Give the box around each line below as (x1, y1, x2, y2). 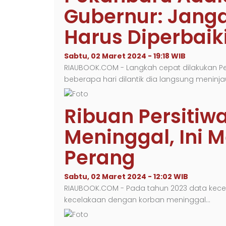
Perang (64, 144, 135, 171)
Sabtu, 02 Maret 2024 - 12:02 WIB (64, 172, 188, 182)
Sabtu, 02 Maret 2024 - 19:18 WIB (64, 51, 186, 61)
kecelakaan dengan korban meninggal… (64, 195, 210, 205)
